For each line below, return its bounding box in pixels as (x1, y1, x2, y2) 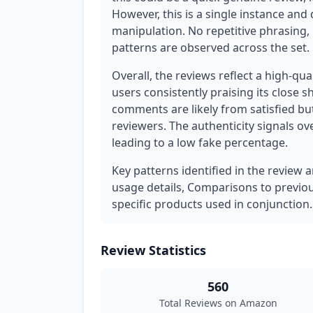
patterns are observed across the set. (112, 40, 310, 55)
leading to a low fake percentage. (112, 135, 288, 150)
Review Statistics (101, 242, 206, 259)
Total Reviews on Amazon (159, 296, 277, 310)
